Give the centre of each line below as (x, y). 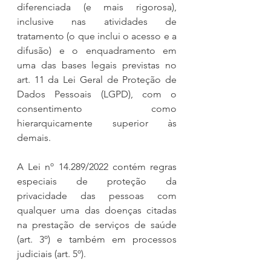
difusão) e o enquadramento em (97, 50)
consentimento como (97, 108)
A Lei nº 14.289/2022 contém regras (97, 166)
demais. (34, 137)
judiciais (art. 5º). (51, 253)
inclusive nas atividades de (97, 21)
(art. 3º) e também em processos (97, 239)
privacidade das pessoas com (97, 195)
